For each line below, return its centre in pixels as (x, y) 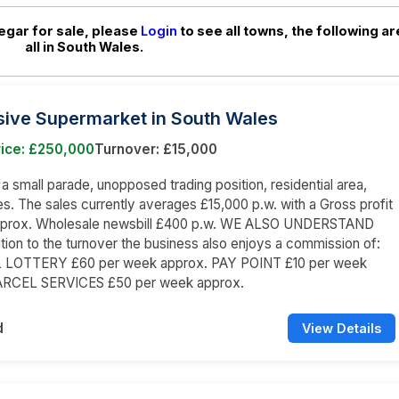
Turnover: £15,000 (156, 149)
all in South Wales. (84, 47)
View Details (342, 328)
